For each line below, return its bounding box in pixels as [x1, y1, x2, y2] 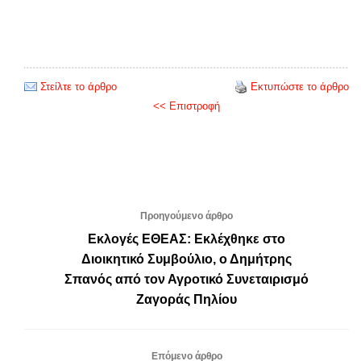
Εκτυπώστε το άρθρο [251, 80, 349, 93]
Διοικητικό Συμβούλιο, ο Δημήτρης [81, 251, 292, 266]
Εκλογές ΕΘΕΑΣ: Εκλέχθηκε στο [88, 231, 285, 246]
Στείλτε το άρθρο [40, 80, 117, 93]
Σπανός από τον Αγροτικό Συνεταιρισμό [64, 272, 309, 286]
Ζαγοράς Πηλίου [136, 292, 237, 306]
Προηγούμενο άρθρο [140, 210, 233, 222]
